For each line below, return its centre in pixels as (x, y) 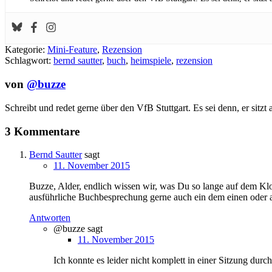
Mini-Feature (72, 50)
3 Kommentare (42, 131)
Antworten (50, 218)
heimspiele (151, 61)
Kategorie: (26, 50)
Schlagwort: (29, 61)
